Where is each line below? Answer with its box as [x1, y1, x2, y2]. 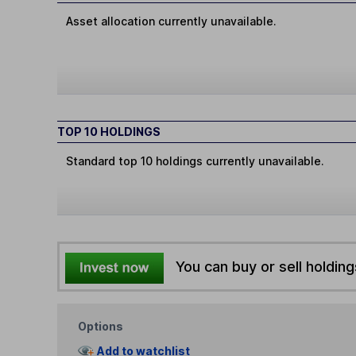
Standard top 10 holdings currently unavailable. [66, 154, 325, 168]
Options [78, 319, 124, 333]
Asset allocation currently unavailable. [66, 14, 277, 29]
